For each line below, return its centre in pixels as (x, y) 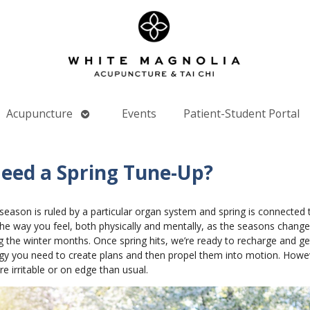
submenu (105, 128)
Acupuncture (39, 114)
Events (139, 114)
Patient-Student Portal (242, 114)
